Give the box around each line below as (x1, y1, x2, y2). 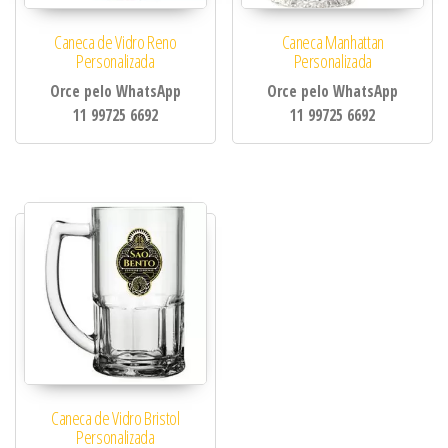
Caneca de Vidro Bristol (50, 405, 180, 430)
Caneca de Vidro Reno (53, 29, 177, 54)
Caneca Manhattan (281, 29, 384, 54)
